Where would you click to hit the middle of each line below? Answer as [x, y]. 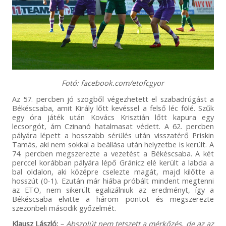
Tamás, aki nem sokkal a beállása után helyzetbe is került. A [113, 145]
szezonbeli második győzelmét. [64, 208]
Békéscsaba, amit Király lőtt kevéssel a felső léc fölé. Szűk [113, 108]
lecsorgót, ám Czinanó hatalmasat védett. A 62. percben [113, 126]
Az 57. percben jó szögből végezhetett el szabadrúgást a [113, 99]
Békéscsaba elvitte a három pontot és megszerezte [113, 199]
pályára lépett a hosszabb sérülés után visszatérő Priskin [113, 135]
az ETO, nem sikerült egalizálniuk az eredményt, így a [113, 190]
